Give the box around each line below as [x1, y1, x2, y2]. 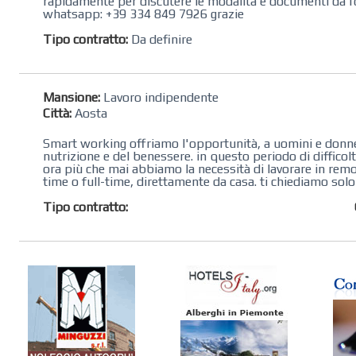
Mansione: [43, 89, 101, 105]
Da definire [128, 31, 193, 47]
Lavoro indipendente [100, 89, 219, 105]
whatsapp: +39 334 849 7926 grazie [43, 6, 245, 21]
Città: [43, 105, 72, 121]
